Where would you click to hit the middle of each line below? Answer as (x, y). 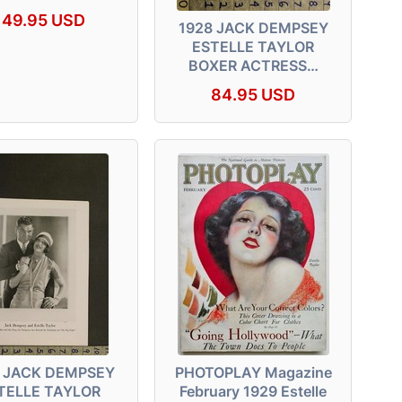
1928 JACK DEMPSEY (253, 27)
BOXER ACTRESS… (253, 65)
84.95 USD (253, 94)
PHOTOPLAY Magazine (253, 372)
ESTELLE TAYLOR (253, 46)
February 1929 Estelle (253, 391)
